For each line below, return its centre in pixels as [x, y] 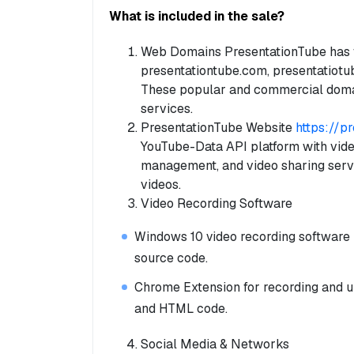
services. [167, 109]
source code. [171, 258]
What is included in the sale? [197, 17]
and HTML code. [181, 309]
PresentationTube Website [218, 128]
